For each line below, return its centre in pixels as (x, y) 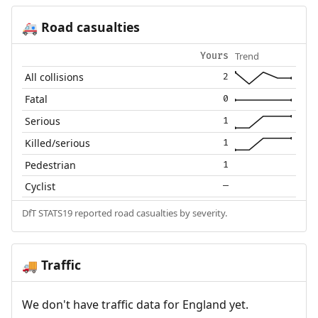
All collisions (55, 77)
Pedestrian (51, 165)
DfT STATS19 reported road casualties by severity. (124, 213)
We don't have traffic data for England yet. (135, 304)
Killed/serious (58, 143)
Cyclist (40, 186)
